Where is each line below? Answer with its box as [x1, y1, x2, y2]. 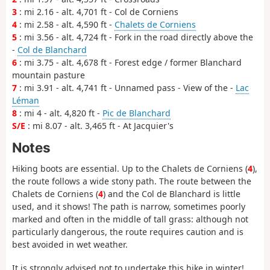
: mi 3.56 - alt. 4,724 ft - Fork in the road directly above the [17, 31, 253, 43]
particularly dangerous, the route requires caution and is [12, 226, 243, 238]
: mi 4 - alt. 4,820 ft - [17, 107, 102, 119]
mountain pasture [12, 69, 85, 81]
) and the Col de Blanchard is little [103, 188, 240, 200]
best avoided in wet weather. [12, 239, 128, 251]
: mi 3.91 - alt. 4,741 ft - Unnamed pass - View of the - [17, 82, 236, 94]
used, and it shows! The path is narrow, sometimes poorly [12, 201, 245, 213]
